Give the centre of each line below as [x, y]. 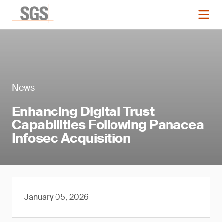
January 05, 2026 [56, 197]
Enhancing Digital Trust [83, 111]
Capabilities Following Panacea [108, 125]
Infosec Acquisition [71, 138]
